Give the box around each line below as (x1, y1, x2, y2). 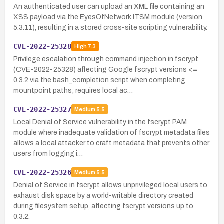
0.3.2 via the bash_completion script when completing (13, 76, 185, 84)
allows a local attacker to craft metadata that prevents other (13, 139, 209, 147)
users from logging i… (13, 149, 83, 157)
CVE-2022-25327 (13, 105, 71, 113)
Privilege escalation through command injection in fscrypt (13, 55, 198, 63)
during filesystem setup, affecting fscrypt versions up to (13, 202, 193, 210)
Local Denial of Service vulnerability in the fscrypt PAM (13, 118, 187, 126)
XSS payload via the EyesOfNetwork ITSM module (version (13, 13, 202, 21)
